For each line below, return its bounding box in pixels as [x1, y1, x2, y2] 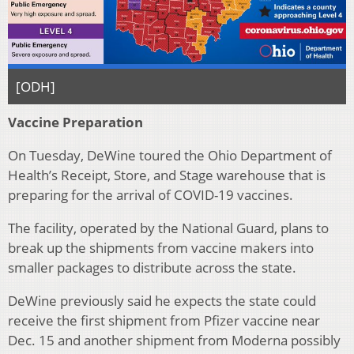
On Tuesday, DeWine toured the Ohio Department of [8, 145, 332, 164]
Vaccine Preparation [8, 112, 143, 131]
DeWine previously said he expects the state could [8, 291, 316, 310]
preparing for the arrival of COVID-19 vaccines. [8, 185, 293, 204]
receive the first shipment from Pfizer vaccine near [8, 311, 320, 330]
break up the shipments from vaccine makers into [8, 238, 314, 257]
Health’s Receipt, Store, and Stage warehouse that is [8, 165, 326, 184]
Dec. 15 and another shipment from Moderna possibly [8, 330, 341, 349]
